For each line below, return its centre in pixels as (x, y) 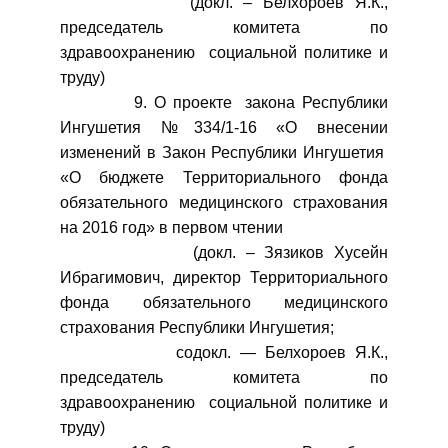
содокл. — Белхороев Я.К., (224, 352)
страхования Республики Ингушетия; (197, 327)
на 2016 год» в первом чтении (171, 227)
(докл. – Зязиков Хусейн (224, 252)
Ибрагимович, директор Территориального (224, 277)
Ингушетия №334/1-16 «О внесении (224, 127)
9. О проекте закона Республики (224, 102)
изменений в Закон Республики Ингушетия (224, 152)
